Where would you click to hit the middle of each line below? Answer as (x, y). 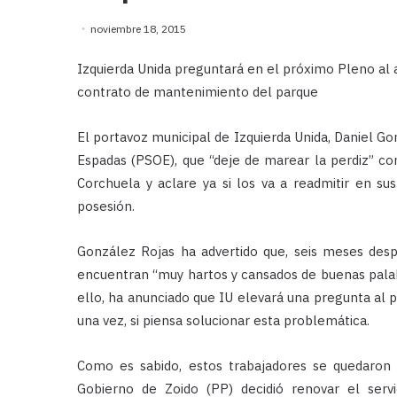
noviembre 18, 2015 (138, 28)
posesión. (106, 206)
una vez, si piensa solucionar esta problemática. (223, 320)
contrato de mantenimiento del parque (198, 91)
